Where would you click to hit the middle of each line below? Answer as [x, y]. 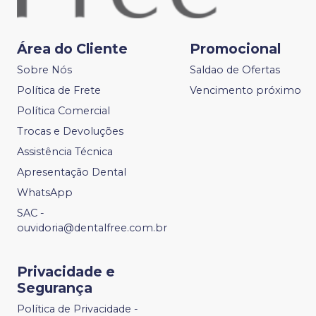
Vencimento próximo [245, 91]
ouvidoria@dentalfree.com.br [92, 228]
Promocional [235, 49]
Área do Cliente [72, 49]
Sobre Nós [44, 70]
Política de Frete [59, 91]
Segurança [55, 288]
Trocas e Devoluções [70, 132]
